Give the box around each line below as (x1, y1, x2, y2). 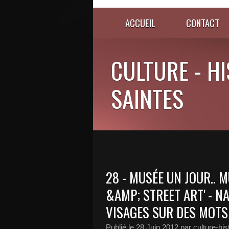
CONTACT (186, 16, 219, 30)
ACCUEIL (125, 16, 155, 30)
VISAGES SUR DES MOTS (106, 202, 228, 222)
